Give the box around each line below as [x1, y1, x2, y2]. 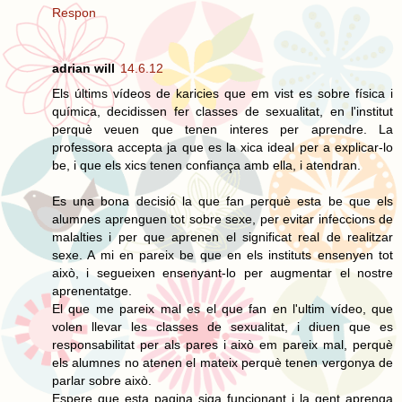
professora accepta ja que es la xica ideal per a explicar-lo [52, 139, 393, 154]
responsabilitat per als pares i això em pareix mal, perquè [52, 336, 393, 352]
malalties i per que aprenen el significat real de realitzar [52, 229, 393, 244]
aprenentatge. [52, 283, 132, 298]
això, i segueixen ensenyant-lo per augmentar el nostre [52, 265, 393, 280]
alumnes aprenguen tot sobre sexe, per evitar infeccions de [52, 211, 393, 226]
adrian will [52, 60, 115, 75]
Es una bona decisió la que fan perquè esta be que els [52, 193, 393, 208]
